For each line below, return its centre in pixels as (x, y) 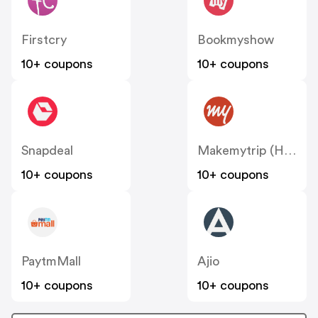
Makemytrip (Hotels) (290, 151)
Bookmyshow (236, 40)
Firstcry (44, 40)
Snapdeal (47, 151)
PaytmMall (51, 262)
